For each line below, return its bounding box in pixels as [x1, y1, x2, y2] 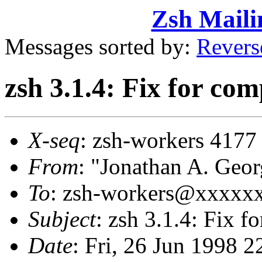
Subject [28, 206, 96, 232]
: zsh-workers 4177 [80, 127, 257, 153]
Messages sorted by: [5, 34, 196, 59]
